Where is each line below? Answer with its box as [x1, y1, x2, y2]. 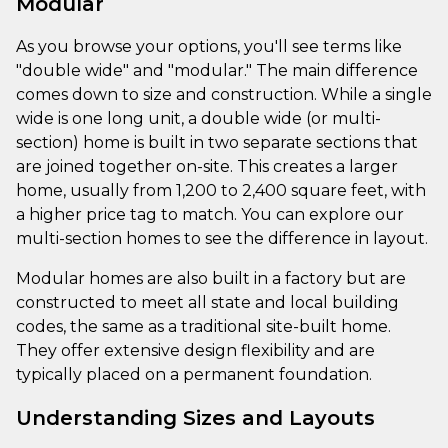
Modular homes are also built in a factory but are [16, 268, 406, 288]
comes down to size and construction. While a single [16, 84, 432, 104]
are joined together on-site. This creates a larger [16, 156, 398, 176]
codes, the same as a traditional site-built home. [16, 316, 391, 336]
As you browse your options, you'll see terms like [16, 36, 402, 56]
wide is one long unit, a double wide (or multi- [16, 108, 381, 128]
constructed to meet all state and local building [16, 292, 399, 312]
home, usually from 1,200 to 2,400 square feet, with [16, 180, 426, 200]
